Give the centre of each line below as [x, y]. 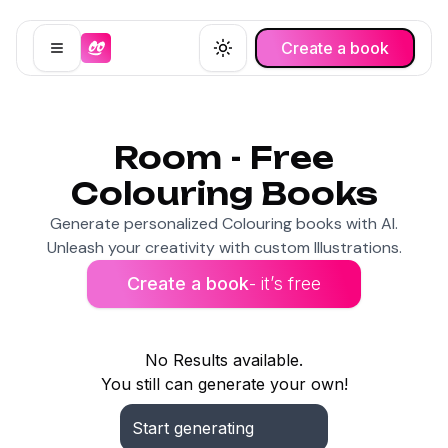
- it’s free [285, 283]
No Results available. [224, 360]
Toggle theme [274, 58]
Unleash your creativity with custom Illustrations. [224, 247]
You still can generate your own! [224, 384]
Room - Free [224, 157]
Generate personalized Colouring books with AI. [224, 223]
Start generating [193, 428]
